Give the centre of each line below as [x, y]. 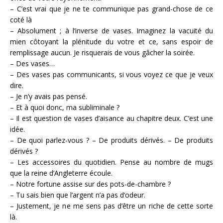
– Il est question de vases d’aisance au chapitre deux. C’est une [111, 118]
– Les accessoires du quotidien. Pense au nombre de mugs [111, 162]
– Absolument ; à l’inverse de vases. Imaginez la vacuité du [111, 30]
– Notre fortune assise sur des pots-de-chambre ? [90, 184]
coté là [21, 19]
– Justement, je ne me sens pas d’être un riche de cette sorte [111, 206]
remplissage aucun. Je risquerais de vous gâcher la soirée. [102, 52]
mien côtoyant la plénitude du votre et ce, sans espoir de [111, 41]
